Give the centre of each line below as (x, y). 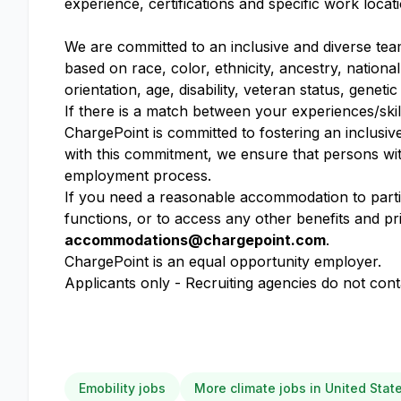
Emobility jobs (122, 388)
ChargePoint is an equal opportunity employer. (225, 261)
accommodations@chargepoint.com (195, 240)
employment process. (138, 175)
